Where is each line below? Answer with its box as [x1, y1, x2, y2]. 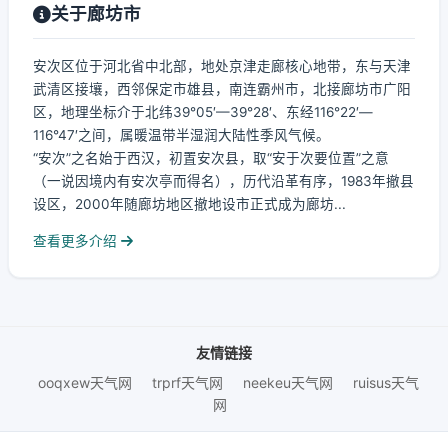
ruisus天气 [352, 374, 419, 391]
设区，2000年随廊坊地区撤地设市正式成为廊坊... [33, 196, 346, 212]
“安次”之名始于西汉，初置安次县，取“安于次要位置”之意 [33, 150, 389, 166]
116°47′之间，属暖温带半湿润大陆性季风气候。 [33, 127, 330, 143]
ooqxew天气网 [37, 374, 132, 391]
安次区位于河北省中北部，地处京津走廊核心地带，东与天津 [33, 58, 411, 74]
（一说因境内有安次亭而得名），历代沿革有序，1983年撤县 [33, 173, 414, 189]
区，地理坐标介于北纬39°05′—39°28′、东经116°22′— [33, 104, 373, 120]
